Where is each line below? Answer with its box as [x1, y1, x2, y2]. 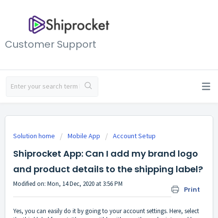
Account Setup [113, 131, 156, 140]
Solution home [13, 131, 56, 140]
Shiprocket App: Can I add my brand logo [13, 147, 198, 160]
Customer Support [5, 37, 96, 51]
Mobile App [68, 131, 100, 140]
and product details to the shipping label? [13, 163, 203, 175]
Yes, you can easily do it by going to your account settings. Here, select [13, 207, 199, 216]
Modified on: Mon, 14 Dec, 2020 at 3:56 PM [13, 180, 123, 188]
